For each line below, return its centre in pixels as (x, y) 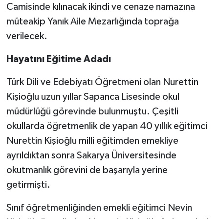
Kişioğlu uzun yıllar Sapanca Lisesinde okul (93, 97)
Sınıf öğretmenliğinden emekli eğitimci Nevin (99, 208)
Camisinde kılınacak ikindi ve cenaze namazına (100, 7)
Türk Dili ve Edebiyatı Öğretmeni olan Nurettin (102, 82)
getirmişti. (28, 185)
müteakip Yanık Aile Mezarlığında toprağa (92, 22)
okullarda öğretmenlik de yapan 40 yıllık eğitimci (107, 126)
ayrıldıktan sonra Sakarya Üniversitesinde (91, 156)
